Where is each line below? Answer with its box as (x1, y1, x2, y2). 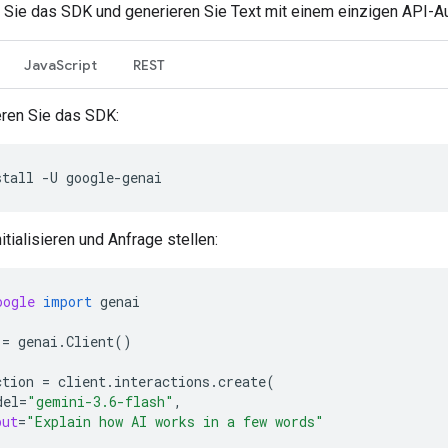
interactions (114, 371, 210, 391)
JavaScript (24, 55, 97, 74)
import (43, 291, 92, 311)
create (218, 371, 266, 391)
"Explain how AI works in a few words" (26, 411, 324, 431)
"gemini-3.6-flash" (27, 391, 174, 411)
